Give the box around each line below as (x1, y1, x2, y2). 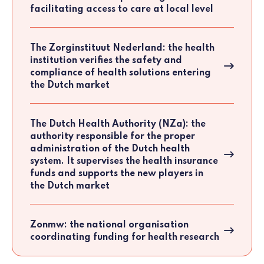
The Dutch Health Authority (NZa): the (30, 120, 206, 130)
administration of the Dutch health (30, 144, 190, 154)
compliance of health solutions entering (30, 68, 211, 78)
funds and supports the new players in (30, 169, 203, 179)
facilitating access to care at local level (30, 5, 213, 15)
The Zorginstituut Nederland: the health (30, 44, 214, 54)
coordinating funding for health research (30, 233, 219, 243)
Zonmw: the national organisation (30, 220, 189, 230)
